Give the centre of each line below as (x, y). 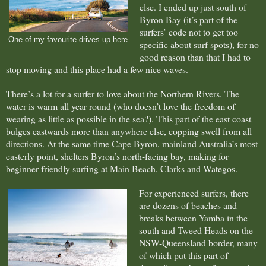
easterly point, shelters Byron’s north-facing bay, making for (117, 156)
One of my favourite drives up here (68, 39)
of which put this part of (183, 255)
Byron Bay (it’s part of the (188, 19)
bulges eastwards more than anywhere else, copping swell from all (129, 131)
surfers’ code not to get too (189, 31)
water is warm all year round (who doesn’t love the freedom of (121, 106)
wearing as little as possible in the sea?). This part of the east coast (129, 118)
